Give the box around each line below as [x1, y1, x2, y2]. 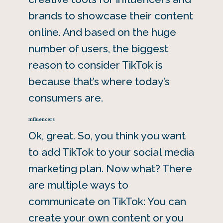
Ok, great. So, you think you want [28, 129, 186, 142]
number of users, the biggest [28, 42, 168, 55]
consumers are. [28, 92, 103, 105]
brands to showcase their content [28, 9, 193, 22]
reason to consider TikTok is [28, 59, 163, 72]
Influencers [28, 116, 55, 122]
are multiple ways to [28, 179, 128, 192]
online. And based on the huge [28, 26, 176, 39]
